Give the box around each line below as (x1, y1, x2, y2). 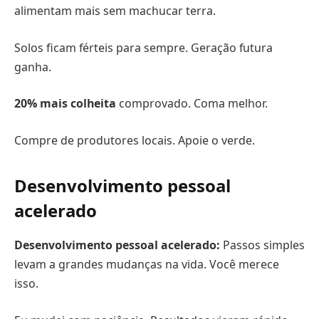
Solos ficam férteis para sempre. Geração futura (14, 39, 273, 56)
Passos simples (220, 237, 305, 253)
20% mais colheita (14, 95, 116, 112)
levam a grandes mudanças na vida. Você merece (14, 256, 279, 272)
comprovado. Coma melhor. (116, 95, 268, 112)
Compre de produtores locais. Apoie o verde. (14, 132, 255, 148)
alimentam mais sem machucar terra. (14, 3, 216, 19)
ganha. (14, 58, 51, 75)
